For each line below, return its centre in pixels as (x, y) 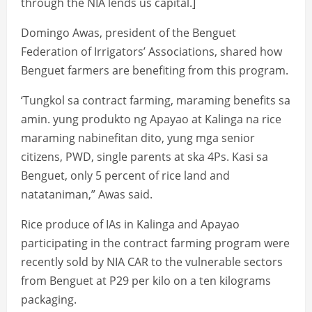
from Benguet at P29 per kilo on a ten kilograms (146, 281)
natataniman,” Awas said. (87, 195)
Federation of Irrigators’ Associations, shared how (151, 52)
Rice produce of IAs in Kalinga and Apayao (130, 225)
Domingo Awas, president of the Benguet (128, 33)
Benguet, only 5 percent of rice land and (125, 176)
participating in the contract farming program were (155, 243)
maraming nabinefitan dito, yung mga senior (138, 138)
